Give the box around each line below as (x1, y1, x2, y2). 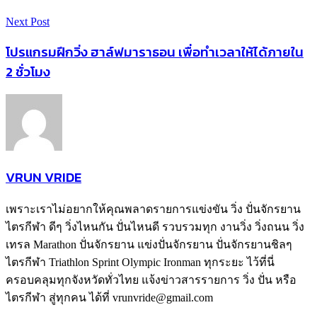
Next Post (6, 15, 50, 28)
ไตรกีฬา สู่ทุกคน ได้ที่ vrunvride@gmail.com (6, 291, 213, 304)
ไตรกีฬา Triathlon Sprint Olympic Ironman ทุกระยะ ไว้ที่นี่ (6, 255, 275, 268)
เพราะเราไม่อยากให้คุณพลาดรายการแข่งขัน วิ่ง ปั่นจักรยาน (6, 202, 301, 215)
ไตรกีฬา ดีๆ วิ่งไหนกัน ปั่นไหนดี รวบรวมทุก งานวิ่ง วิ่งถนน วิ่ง (6, 220, 304, 233)
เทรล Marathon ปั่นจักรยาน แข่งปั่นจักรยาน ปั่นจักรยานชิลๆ (6, 238, 292, 250)
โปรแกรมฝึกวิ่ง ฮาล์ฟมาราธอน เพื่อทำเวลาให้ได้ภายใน (6, 41, 304, 62)
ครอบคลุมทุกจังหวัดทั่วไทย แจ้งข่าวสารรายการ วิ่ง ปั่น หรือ (6, 273, 296, 286)
